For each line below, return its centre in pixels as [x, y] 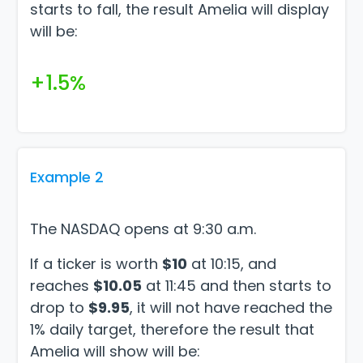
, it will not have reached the [231, 307]
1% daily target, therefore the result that [173, 329]
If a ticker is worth [96, 263]
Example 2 [67, 177]
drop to [60, 307]
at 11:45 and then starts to [237, 285]
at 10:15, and [232, 263]
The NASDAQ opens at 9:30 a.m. [145, 228]
